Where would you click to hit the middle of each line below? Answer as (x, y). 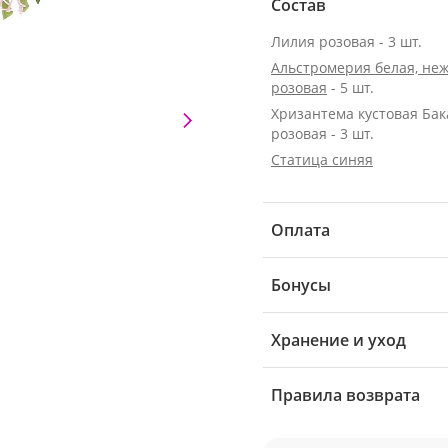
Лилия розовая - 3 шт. (346, 41)
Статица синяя (322, 159)
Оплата (300, 230)
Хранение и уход (338, 340)
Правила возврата (345, 395)
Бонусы (301, 285)
